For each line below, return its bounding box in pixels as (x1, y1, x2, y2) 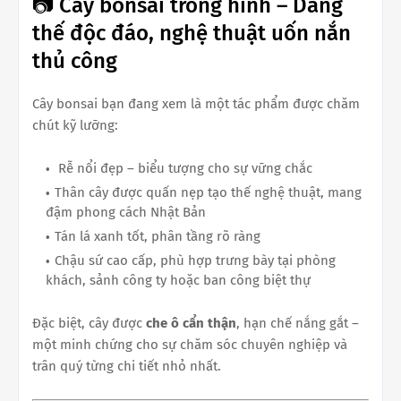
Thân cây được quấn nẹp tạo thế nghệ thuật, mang (55, 184, 362, 200)
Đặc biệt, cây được (32, 315, 146, 331)
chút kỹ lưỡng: (32, 117, 118, 133)
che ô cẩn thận (146, 315, 236, 331)
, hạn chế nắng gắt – (236, 315, 359, 331)
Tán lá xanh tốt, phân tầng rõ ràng (55, 228, 260, 244)
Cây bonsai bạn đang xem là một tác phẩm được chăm (32, 96, 360, 112)
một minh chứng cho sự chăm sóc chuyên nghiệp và (32, 337, 347, 353)
